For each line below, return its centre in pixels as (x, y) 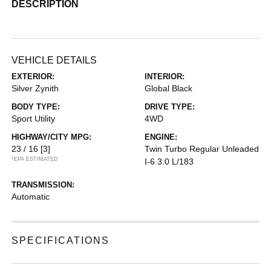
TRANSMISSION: (43, 184)
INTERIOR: (165, 76)
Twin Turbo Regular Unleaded (202, 149)
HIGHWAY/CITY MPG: (52, 137)
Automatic (31, 196)
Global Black (168, 88)
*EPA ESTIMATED (35, 159)
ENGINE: (161, 137)
